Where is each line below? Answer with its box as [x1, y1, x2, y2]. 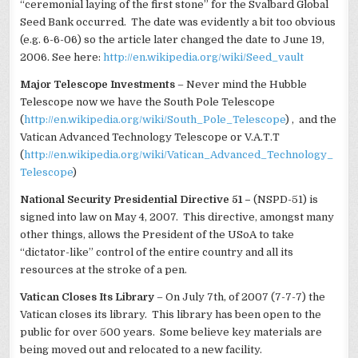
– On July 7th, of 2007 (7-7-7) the [154, 290, 326, 303]
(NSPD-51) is [253, 193, 319, 205]
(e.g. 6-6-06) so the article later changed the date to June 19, [20, 33, 325, 46]
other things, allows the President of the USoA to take [20, 228, 295, 241]
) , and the [285, 113, 337, 125]
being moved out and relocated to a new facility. [20, 343, 263, 356]
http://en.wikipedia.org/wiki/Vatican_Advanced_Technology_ [24, 148, 334, 161]
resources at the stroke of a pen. [20, 263, 188, 276]
